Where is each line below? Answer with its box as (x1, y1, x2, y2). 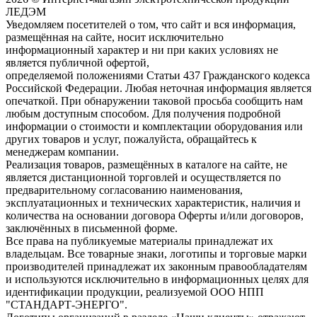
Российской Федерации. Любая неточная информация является (6, 81, 311, 94)
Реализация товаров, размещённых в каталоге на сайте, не (6, 158, 287, 171)
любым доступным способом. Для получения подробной (6, 107, 281, 120)
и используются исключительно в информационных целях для (6, 272, 309, 285)
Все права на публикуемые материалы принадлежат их (6, 234, 273, 247)
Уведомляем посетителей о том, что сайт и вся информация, (6, 18, 296, 30)
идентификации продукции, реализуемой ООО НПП (6, 285, 264, 298)
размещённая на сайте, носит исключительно (6, 30, 224, 43)
